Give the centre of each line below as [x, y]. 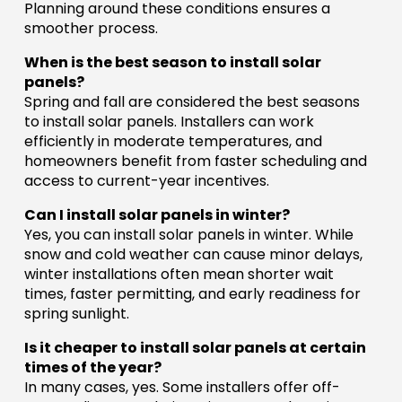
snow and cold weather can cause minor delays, [193, 255]
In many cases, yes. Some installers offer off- [182, 388]
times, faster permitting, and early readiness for [192, 294]
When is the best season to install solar [172, 63]
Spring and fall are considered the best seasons [192, 102]
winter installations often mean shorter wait [179, 275]
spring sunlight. [76, 314]
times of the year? [92, 368]
